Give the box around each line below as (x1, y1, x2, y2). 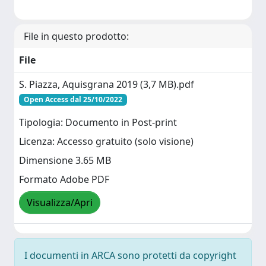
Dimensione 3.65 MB (19, 154, 111, 167)
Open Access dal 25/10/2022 (23, 94, 122, 104)
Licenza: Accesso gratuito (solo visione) (19, 135, 194, 148)
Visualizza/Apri (27, 196, 93, 210)
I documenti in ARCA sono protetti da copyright (24, 249, 236, 262)
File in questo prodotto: (24, 30, 129, 43)
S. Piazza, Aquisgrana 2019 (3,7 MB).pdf (19, 78, 194, 91)
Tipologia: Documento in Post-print (19, 116, 177, 129)
